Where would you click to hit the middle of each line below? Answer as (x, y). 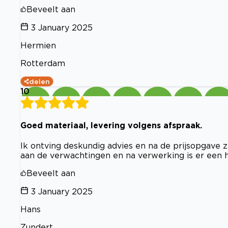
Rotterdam (43, 63)
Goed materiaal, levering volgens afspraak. (111, 125)
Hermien (38, 45)
